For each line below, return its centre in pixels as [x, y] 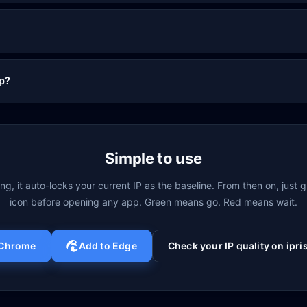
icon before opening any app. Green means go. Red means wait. [153, 202]
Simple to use [153, 158]
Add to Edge [108, 246]
